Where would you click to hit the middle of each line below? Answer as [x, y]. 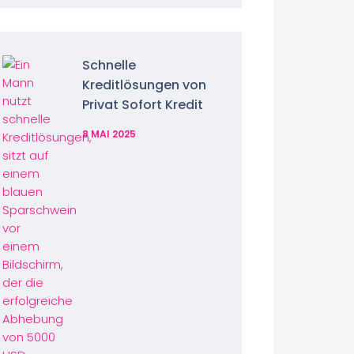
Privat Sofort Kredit [142, 105]
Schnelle [109, 65]
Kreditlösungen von [144, 85]
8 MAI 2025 [109, 134]
